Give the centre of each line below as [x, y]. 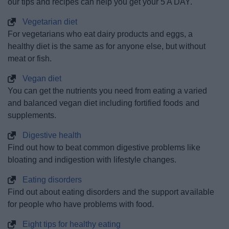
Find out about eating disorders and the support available [111, 192]
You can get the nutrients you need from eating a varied [107, 91]
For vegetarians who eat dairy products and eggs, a [100, 34]
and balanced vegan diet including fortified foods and [104, 103]
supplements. [32, 115]
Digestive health [52, 135]
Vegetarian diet [50, 22]
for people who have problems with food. [81, 204]
